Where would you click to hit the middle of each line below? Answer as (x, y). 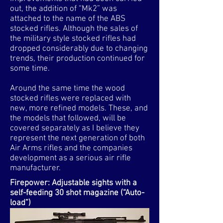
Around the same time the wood (67, 89)
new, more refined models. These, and (79, 109)
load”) (20, 203)
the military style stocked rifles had (73, 39)
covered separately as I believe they (75, 128)
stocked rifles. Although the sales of (74, 29)
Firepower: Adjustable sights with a (73, 183)
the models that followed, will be (68, 118)
